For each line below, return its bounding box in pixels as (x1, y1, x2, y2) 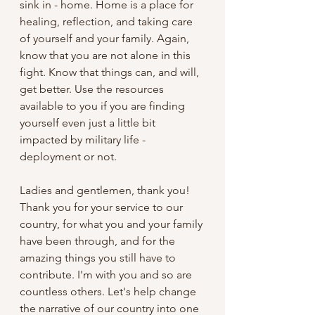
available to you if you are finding (20, 99, 188, 113)
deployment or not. (20, 150, 125, 164)
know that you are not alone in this (20, 49, 193, 63)
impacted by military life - (20, 133, 148, 147)
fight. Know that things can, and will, (20, 65, 202, 79)
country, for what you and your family (20, 217, 205, 231)
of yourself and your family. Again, (20, 32, 192, 46)
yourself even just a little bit (20, 116, 158, 130)
